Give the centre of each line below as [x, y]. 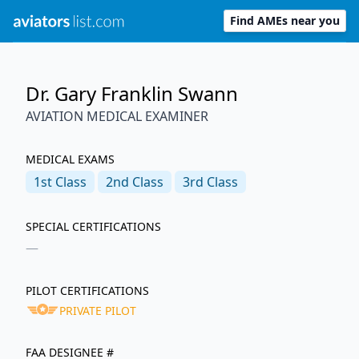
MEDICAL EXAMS [70, 159]
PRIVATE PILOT [97, 311]
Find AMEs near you [285, 20]
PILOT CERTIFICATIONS [87, 290]
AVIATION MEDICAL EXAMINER [117, 116]
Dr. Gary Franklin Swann [132, 93]
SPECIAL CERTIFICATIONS [93, 226]
